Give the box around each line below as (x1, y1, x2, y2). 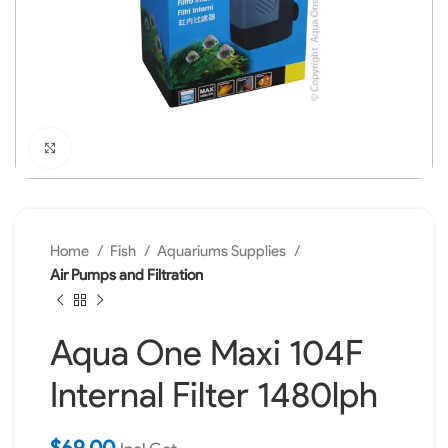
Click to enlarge (70, 140, 159, 155)
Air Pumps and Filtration (50, 265, 203, 284)
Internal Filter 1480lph (50, 373, 378, 416)
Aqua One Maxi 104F (50, 331, 363, 374)
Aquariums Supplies (157, 241, 289, 260)
